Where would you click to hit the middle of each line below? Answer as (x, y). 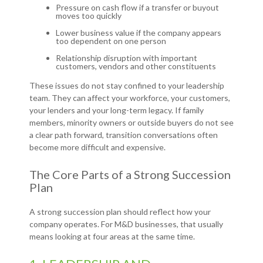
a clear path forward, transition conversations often (124, 135)
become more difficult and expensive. (97, 147)
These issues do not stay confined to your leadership (127, 86)
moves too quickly (89, 16)
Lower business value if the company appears (139, 33)
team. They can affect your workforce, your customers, (130, 98)
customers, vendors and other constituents (136, 66)
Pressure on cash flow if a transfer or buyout (137, 8)
